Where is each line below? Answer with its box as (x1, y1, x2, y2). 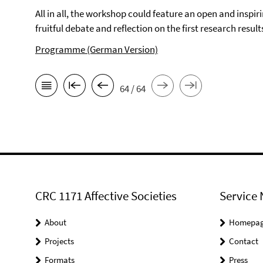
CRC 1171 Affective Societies (35, 188, 177, 204)
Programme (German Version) (35, 43, 158, 56)
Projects (45, 235, 74, 247)
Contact (228, 235, 258, 247)
